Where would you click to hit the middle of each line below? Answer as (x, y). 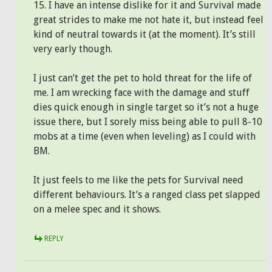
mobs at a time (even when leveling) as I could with (144, 136)
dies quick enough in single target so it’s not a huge (146, 107)
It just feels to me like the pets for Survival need (138, 180)
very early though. (73, 49)
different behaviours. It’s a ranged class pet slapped (147, 195)
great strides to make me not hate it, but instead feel (148, 20)
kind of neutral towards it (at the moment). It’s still (144, 34)
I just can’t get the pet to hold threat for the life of (143, 78)
